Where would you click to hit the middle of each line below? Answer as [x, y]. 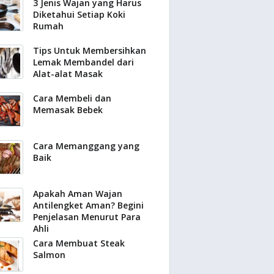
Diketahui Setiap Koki [79, 14]
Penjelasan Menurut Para [87, 217]
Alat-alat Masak [68, 74]
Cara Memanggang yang [86, 146]
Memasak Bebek [68, 110]
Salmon [49, 255]
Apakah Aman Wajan [78, 194]
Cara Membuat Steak [79, 243]
